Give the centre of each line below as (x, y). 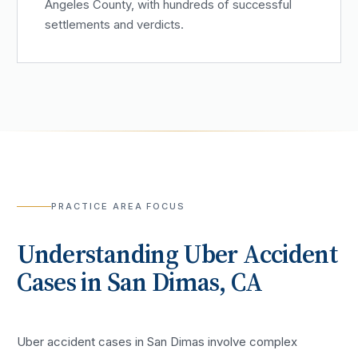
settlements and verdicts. (115, 25)
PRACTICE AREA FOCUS (118, 207)
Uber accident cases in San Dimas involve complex (157, 341)
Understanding (100, 255)
